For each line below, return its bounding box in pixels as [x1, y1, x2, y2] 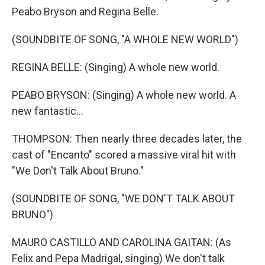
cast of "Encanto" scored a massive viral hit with [12, 148, 236, 161]
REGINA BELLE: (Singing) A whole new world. [12, 61, 219, 73]
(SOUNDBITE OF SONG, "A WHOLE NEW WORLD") [12, 33, 238, 46]
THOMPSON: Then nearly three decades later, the [12, 132, 242, 145]
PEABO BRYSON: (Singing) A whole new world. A [12, 89, 236, 101]
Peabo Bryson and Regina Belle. [12, 5, 159, 18]
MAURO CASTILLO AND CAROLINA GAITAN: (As [12, 236, 231, 248]
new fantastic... [12, 105, 83, 117]
